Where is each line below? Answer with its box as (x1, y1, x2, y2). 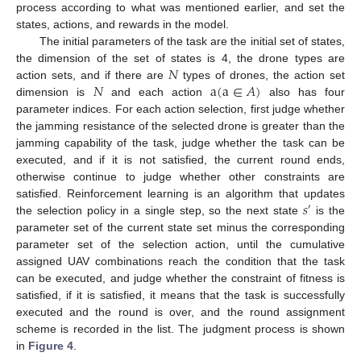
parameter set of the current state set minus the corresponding (16, 220, 345, 234)
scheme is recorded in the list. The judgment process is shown (16, 322, 345, 335)
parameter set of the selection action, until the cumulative (16, 237, 345, 251)
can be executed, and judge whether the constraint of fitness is (16, 271, 345, 284)
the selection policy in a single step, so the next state (16, 203, 303, 217)
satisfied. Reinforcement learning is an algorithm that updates (16, 186, 345, 200)
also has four (260, 85, 346, 98)
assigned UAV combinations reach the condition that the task (16, 254, 345, 268)
